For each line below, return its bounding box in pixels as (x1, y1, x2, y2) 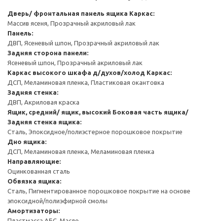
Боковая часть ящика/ (112, 108, 188, 115)
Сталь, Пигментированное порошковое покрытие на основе (7, 187, 190, 194)
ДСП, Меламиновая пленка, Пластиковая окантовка (7, 78, 164, 86)
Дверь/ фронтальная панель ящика (7, 9, 128, 17)
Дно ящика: (7, 138, 46, 145)
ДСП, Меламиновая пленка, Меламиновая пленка (7, 147, 154, 155)
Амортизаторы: (7, 207, 60, 214)
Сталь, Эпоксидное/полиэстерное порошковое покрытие (7, 128, 183, 135)
